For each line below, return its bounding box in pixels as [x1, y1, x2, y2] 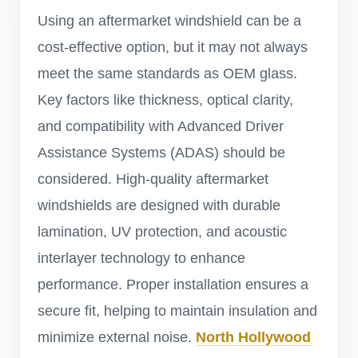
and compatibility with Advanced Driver [38, 118, 284, 134]
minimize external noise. [38, 329, 196, 345]
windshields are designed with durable [38, 197, 280, 213]
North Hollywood [196, 329, 311, 345]
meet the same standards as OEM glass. [38, 66, 297, 82]
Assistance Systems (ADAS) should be [38, 145, 285, 161]
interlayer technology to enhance [38, 250, 245, 266]
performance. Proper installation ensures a [38, 276, 308, 292]
